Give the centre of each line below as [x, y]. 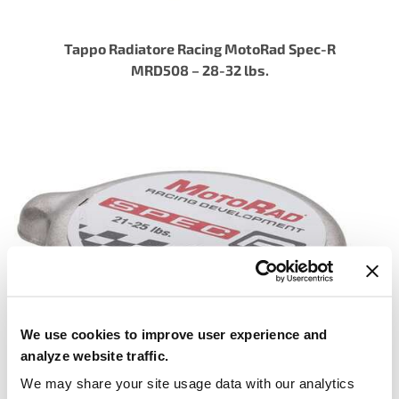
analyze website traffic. [94, 355]
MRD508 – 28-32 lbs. [199, 69]
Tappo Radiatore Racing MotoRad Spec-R [199, 48]
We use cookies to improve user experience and [174, 334]
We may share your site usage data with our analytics [187, 383]
